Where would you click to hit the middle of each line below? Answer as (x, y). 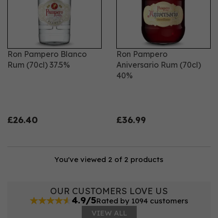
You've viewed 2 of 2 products (109, 159)
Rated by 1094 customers (142, 201)
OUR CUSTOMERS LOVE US (109, 191)
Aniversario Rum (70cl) (159, 65)
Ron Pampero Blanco (47, 54)
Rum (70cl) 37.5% (39, 65)
